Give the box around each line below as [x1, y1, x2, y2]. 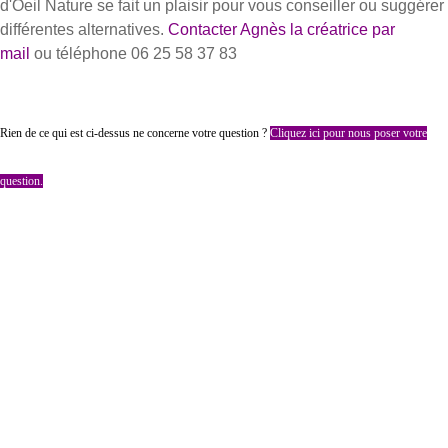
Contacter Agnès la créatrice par [168, 20, 395, 38]
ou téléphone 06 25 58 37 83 [34, 44, 237, 62]
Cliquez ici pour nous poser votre [270, 125, 427, 140]
